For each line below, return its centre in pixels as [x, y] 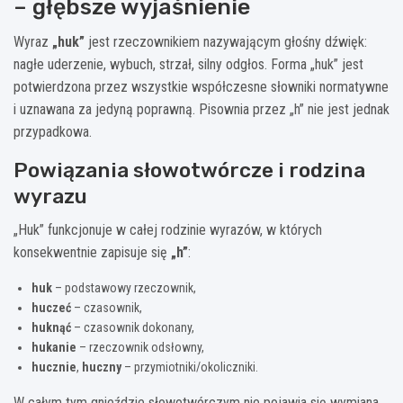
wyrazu [50, 197]
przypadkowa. [53, 132]
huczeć [51, 308]
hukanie [54, 348]
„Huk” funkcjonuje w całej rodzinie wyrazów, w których [168, 230]
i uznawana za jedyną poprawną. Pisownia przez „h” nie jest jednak [201, 110]
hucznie [54, 367]
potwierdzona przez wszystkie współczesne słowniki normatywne [201, 87]
